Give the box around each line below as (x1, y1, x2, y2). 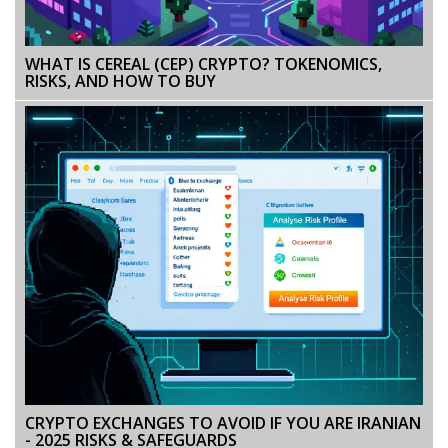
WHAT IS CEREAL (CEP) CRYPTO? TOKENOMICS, (25, 53, 382, 76)
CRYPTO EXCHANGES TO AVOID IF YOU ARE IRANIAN (25, 411, 421, 434)
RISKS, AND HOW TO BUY (25, 70, 216, 93)
